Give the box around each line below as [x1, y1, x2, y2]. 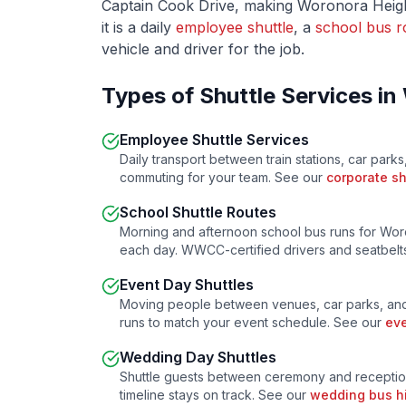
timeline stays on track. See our [120, 387, 310, 402]
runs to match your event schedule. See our [120, 314, 385, 330]
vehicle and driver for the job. [101, 40, 304, 58]
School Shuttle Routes [120, 203, 276, 221]
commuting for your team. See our [120, 169, 326, 185]
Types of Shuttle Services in [101, 82, 402, 109]
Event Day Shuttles [120, 275, 254, 294]
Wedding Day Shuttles [120, 348, 276, 366]
